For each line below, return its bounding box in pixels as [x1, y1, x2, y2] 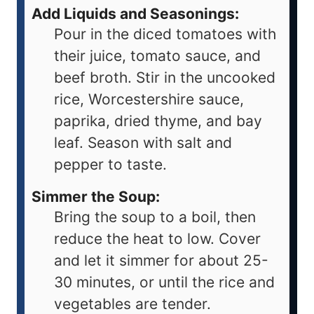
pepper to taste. [54, 156, 167, 174]
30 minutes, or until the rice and [54, 273, 275, 292]
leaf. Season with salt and [54, 134, 232, 152]
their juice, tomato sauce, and [54, 47, 261, 65]
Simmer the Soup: [32, 188, 160, 206]
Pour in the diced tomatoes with [54, 25, 276, 43]
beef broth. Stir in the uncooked [54, 69, 275, 87]
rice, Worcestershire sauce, [54, 90, 244, 109]
